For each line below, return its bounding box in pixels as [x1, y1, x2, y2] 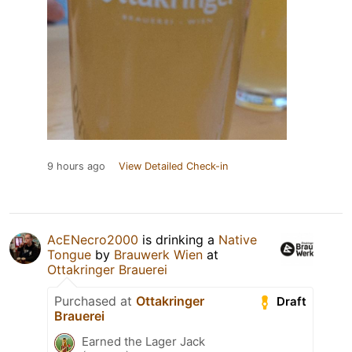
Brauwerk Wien [114, 246, 203, 262]
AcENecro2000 [47, 231, 138, 247]
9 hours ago [47, 159, 105, 172]
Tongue [47, 246, 91, 262]
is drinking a [138, 231, 218, 247]
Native [218, 231, 257, 247]
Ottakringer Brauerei [47, 261, 167, 277]
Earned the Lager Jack [82, 333, 205, 349]
